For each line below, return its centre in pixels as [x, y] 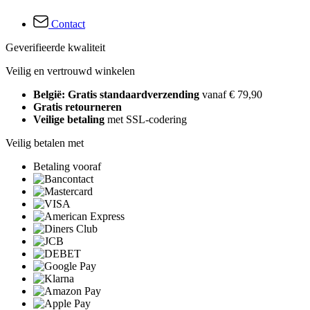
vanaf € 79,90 [232, 95]
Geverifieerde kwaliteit [55, 48]
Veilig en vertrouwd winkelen [70, 71]
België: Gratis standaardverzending [118, 95]
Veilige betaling [69, 120]
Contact [68, 24]
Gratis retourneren [77, 107]
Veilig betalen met [45, 143]
